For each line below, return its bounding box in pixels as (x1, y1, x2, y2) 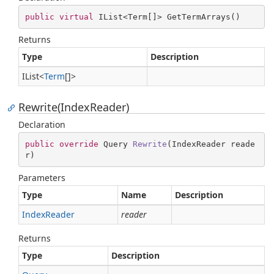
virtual (59, 12, 94, 21)
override (59, 139, 98, 149)
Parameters (18, 172, 65, 183)
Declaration (18, 119, 65, 130)
